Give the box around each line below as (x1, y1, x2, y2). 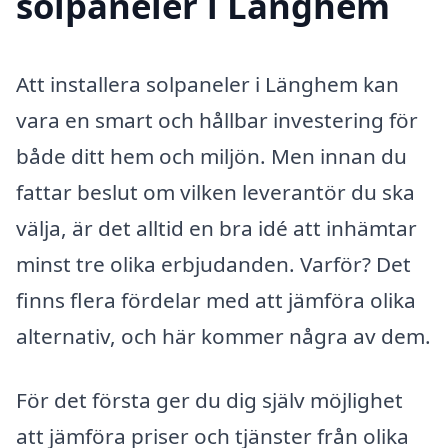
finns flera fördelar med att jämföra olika (16, 285, 416, 314)
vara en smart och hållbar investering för (16, 105, 418, 134)
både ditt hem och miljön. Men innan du (16, 141, 407, 170)
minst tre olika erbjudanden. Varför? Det (16, 249, 411, 278)
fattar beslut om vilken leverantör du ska (16, 177, 415, 206)
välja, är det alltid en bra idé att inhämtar (16, 213, 417, 242)
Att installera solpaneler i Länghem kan (16, 69, 399, 98)
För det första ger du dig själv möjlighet (16, 385, 403, 414)
